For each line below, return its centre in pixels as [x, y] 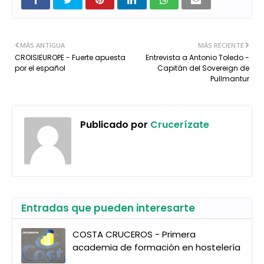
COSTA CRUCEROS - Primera [134, 234]
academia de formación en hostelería [156, 247]
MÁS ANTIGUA [42, 45]
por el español [40, 68]
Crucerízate [179, 124]
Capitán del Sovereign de [203, 68]
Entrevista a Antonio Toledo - [197, 57]
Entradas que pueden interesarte [108, 208]
